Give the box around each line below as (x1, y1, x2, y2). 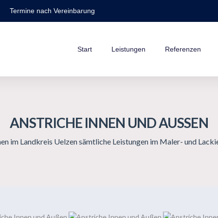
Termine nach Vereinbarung (10, 7, 95, 15)
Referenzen (165, 45, 201, 53)
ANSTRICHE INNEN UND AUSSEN (10, 114, 199, 131)
